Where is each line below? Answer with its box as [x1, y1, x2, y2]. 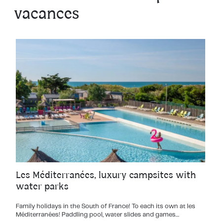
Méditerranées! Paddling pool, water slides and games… [16, 212, 179, 219]
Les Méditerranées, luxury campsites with [16, 171, 196, 180]
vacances [14, 7, 79, 22]
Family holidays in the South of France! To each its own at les [16, 203, 195, 210]
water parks [16, 183, 69, 191]
